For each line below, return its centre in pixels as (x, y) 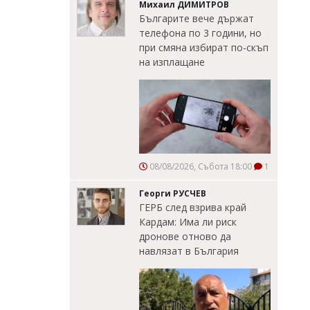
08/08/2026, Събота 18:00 (200, 167)
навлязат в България (189, 251)
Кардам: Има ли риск (188, 222)
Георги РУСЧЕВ (173, 194)
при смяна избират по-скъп (204, 48)
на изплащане (172, 62)
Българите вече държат (197, 19)
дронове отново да (185, 237)
